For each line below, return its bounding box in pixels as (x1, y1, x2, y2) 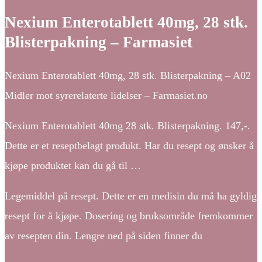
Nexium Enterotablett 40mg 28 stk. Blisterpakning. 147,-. (5, 119, 250, 132)
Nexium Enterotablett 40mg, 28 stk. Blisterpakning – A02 (5, 69, 251, 81)
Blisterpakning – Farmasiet (5, 33, 192, 51)
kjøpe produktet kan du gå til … (5, 159, 141, 171)
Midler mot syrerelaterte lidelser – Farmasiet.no (5, 89, 208, 101)
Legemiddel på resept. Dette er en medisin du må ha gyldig (5, 189, 257, 202)
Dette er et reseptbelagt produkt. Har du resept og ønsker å (5, 139, 254, 151)
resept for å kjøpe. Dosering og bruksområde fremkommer (5, 209, 253, 222)
